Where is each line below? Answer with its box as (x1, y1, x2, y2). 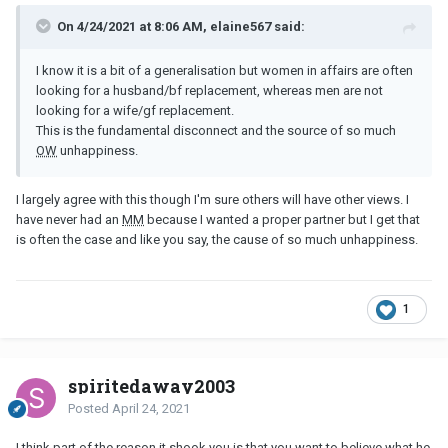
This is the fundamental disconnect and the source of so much (36, 122, 396, 138)
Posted (68, 400, 112, 416)
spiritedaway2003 (68, 373, 235, 398)
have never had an (16, 211, 122, 227)
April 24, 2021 (112, 400, 190, 416)
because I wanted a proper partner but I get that (144, 211, 420, 227)
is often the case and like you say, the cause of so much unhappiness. (16, 231, 418, 247)
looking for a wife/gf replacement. (36, 102, 237, 118)
